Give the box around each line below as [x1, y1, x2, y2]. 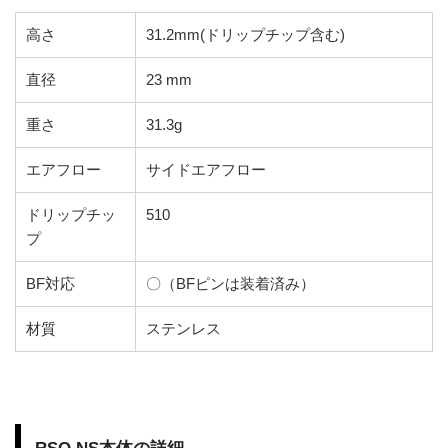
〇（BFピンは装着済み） [146, 274, 315, 292]
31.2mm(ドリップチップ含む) [146, 25, 345, 43]
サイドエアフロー [146, 160, 266, 178]
